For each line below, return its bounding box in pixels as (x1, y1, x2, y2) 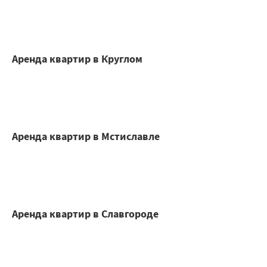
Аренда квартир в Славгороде (12, 207, 159, 221)
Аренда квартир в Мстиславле (12, 129, 160, 143)
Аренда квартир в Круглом (12, 52, 142, 66)
